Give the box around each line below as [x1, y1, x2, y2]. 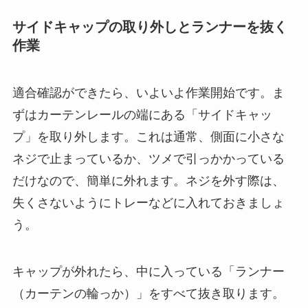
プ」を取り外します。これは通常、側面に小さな [12, 130, 285, 144]
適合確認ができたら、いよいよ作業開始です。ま [12, 86, 285, 100]
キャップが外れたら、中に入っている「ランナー [12, 265, 285, 279]
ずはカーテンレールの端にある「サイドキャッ [12, 108, 272, 122]
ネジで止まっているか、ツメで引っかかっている [12, 152, 285, 166]
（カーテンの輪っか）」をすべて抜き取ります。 [12, 287, 285, 301]
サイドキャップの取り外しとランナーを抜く [12, 19, 287, 34]
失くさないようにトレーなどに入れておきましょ [12, 196, 285, 210]
